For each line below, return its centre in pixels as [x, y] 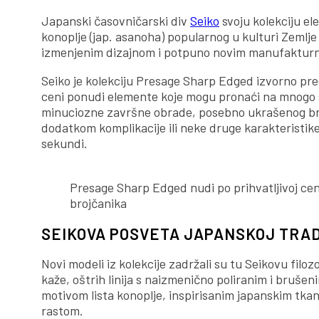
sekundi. [64, 143]
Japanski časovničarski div [116, 21]
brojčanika [98, 203]
